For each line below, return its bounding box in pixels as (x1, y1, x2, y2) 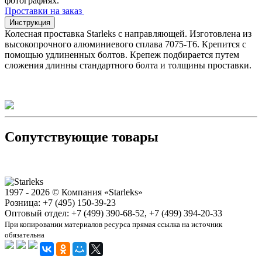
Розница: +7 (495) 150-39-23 (5, 197, 116, 208)
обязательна (5, 230, 44, 239)
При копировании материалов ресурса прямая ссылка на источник (5, 219, 222, 229)
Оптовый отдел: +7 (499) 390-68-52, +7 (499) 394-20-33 (5, 208, 222, 218)
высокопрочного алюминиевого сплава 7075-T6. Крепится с (5, 39, 246, 49)
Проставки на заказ (5, 5, 84, 16)
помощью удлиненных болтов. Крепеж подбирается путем (5, 49, 239, 60)
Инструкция (9, 18, 50, 27)
